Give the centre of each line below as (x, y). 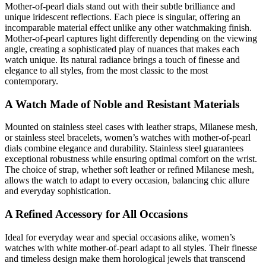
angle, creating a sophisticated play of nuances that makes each (122, 49)
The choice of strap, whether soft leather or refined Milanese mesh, (129, 170)
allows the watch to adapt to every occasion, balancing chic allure (127, 180)
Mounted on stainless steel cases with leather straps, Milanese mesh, (131, 127)
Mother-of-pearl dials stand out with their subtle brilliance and (120, 7)
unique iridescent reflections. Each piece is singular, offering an (123, 17)
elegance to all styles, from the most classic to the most (106, 71)
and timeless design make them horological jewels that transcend (125, 258)
